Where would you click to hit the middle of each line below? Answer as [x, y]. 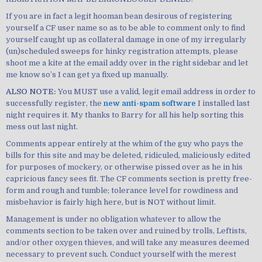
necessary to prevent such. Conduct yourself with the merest [121, 254]
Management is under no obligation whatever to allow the [113, 219]
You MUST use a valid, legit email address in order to [156, 91]
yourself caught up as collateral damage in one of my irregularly [126, 39]
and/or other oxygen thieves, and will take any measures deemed [127, 243]
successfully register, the [55, 103]
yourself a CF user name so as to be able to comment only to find [125, 27]
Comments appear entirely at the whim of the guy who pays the [125, 143]
